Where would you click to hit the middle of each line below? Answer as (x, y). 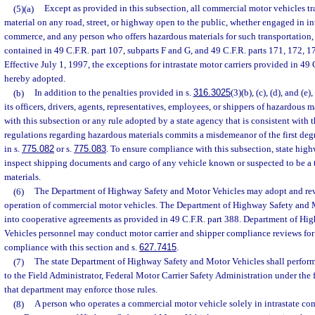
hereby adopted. (35, 79)
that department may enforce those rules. (81, 290)
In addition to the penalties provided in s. (114, 93)
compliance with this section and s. (72, 247)
